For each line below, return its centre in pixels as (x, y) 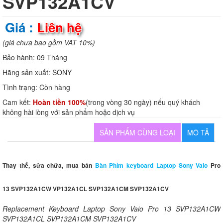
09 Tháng (52, 57)
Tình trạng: (21, 87)
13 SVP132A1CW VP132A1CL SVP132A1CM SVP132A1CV (86, 188)
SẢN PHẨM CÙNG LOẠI (137, 132)
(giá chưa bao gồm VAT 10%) (49, 42)
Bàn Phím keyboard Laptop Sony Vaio (151, 165)
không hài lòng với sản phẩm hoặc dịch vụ (69, 112)
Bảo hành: (20, 57)
